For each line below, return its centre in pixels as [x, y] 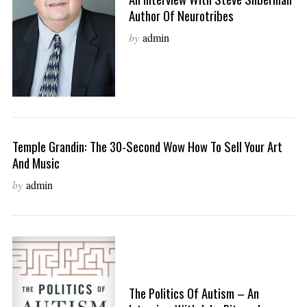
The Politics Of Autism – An [194, 293]
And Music [36, 162]
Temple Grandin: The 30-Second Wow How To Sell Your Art [147, 146]
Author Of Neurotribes [181, 16]
